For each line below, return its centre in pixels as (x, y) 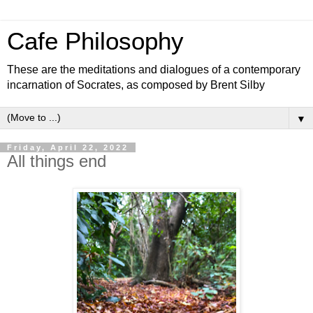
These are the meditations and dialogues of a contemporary (154, 70)
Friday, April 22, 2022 (68, 147)
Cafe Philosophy (95, 41)
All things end (57, 161)
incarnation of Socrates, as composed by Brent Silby (136, 85)
